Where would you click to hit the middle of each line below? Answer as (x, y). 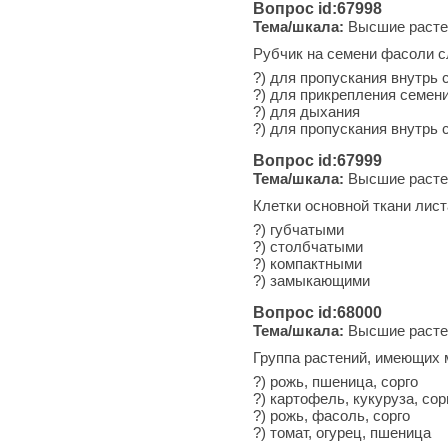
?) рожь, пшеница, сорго (335, 381)
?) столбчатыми (308, 246)
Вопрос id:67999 (317, 160)
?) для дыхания (306, 111)
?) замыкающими (311, 280)
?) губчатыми (298, 229)
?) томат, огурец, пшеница (342, 432)
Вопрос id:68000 (317, 312)
